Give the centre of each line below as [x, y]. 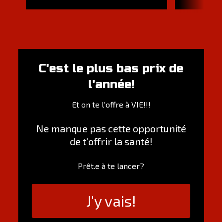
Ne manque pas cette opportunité [111, 128]
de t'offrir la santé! [111, 141]
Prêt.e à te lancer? [111, 166]
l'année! [111, 84]
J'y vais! [111, 200]
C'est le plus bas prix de [111, 68]
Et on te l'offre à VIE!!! [111, 104]
